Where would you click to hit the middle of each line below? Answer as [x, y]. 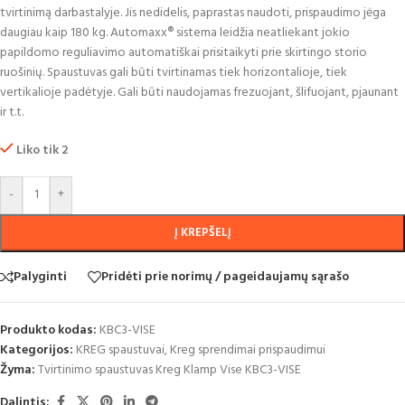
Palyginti [40, 277]
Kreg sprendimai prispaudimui [248, 351]
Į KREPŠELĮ [202, 233]
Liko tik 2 [42, 151]
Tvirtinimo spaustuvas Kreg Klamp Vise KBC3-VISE [170, 371]
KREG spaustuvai [120, 351]
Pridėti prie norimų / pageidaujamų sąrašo [225, 277]
